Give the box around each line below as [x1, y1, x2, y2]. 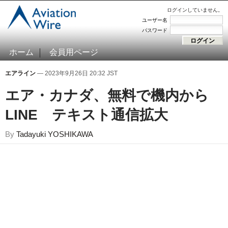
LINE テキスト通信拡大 [5, 107, 168, 123]
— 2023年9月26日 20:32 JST [36, 70, 118, 77]
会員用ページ [49, 48, 98, 56]
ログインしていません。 [167, 7, 223, 13]
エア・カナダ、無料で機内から [5, 88, 209, 103]
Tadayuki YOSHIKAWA [16, 130, 93, 138]
